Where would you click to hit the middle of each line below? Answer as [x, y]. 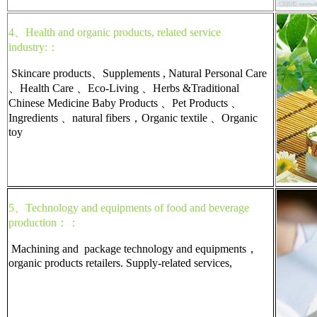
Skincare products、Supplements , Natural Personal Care [138, 73]
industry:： [34, 47]
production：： [44, 222]
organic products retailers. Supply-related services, [120, 263]
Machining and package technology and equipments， [133, 248]
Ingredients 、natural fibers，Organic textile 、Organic [133, 117]
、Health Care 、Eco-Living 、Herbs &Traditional [124, 88]
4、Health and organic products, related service [115, 32]
